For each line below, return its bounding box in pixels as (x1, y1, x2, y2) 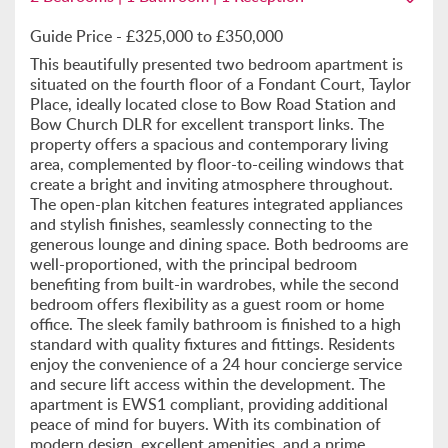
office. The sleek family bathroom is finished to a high (30, 313, 401, 335)
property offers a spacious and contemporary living (30, 133, 388, 155)
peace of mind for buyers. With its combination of (30, 413, 381, 435)
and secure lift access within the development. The (30, 373, 385, 395)
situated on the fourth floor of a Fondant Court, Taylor (30, 73, 411, 95)
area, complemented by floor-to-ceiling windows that (30, 153, 404, 175)
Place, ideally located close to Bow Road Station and (30, 93, 396, 115)
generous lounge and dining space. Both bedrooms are (30, 233, 408, 255)
